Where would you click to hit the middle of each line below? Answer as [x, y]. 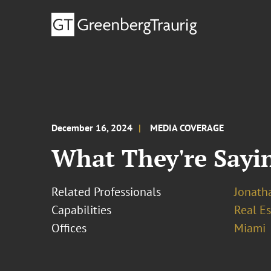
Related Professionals [106, 192]
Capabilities [82, 210]
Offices [69, 228]
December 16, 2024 [92, 128]
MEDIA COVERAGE [187, 128]
